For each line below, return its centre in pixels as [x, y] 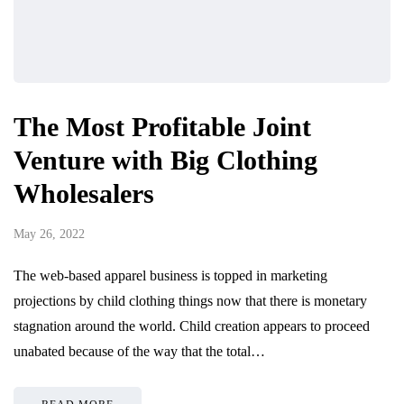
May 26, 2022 [49, 234]
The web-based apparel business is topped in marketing [170, 275]
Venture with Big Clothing [165, 160]
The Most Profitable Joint [162, 126]
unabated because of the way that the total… [139, 351]
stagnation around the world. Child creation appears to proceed [192, 326]
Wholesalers [84, 193]
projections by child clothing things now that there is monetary [190, 300]
